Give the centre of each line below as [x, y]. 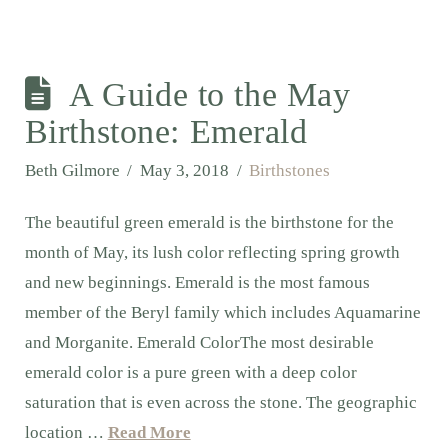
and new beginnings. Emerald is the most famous [197, 283]
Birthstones [290, 171]
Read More [149, 433]
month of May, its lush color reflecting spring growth [212, 253]
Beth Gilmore [72, 171]
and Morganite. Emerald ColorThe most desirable [199, 343]
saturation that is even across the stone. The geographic [220, 403]
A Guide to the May [210, 95]
